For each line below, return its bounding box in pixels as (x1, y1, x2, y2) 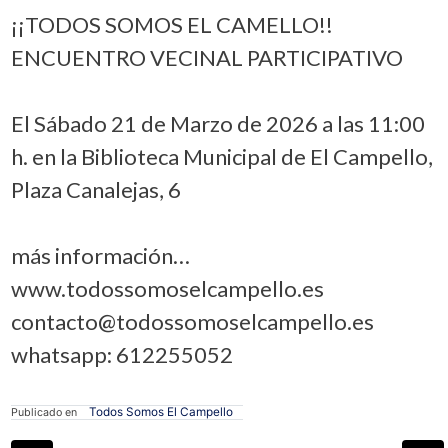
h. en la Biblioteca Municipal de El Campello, (10, 142, 433, 170)
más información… (10, 241, 190, 269)
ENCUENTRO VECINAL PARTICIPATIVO (10, 43, 403, 71)
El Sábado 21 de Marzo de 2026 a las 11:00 (10, 109, 425, 137)
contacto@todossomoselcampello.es (10, 307, 374, 335)
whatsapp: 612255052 (10, 340, 233, 368)
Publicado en (10, 405, 80, 419)
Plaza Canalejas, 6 (10, 175, 181, 203)
